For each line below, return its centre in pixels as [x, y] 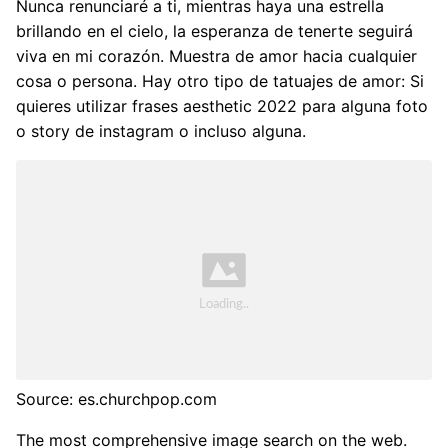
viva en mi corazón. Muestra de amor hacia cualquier [216, 56]
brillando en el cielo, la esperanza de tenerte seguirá [214, 31]
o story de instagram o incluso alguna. [161, 131]
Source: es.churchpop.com [116, 398]
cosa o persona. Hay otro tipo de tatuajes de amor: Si [220, 81]
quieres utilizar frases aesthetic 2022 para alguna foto [222, 106]
